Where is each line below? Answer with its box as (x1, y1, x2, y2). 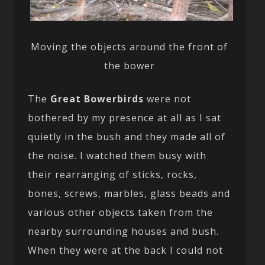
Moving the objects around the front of (31, 40, 228, 53)
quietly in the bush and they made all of (28, 130, 226, 143)
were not (144, 92, 192, 105)
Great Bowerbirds (50, 92, 144, 105)
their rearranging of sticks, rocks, (28, 167, 198, 181)
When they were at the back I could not (28, 243, 224, 257)
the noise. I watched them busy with (28, 148, 207, 162)
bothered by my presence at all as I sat (28, 111, 222, 124)
